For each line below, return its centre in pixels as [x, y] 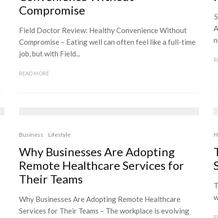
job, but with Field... [50, 54]
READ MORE [34, 73]
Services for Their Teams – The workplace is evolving [104, 211]
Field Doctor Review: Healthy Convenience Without [103, 30]
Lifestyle [59, 135]
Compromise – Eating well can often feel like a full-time [107, 42]
